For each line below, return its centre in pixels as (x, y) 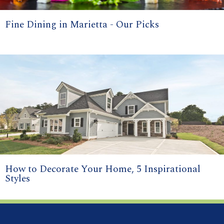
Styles (17, 179)
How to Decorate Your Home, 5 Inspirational (103, 169)
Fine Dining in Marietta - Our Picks (82, 24)
